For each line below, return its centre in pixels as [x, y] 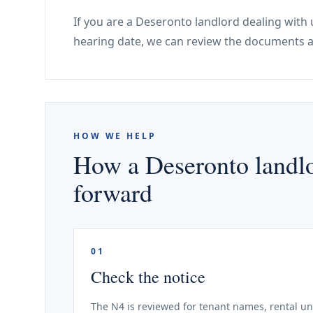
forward [113, 192]
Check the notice [148, 277]
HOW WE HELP [115, 136]
